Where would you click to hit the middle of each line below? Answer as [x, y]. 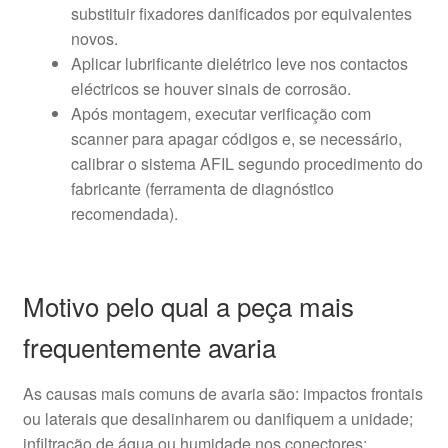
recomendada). [124, 213]
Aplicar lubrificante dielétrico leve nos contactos [239, 63]
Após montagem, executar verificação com [220, 113]
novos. [94, 38]
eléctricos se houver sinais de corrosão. [210, 88]
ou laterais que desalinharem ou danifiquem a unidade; [217, 419]
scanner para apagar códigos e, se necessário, [236, 138]
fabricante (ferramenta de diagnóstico [202, 188]
